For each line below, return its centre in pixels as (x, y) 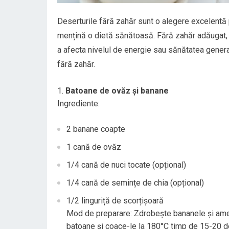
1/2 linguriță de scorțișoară (115, 201)
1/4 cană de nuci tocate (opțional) (126, 165)
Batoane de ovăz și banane (117, 91)
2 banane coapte (96, 129)
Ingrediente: (78, 104)
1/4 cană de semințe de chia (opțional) (135, 183)
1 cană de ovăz (94, 147)
